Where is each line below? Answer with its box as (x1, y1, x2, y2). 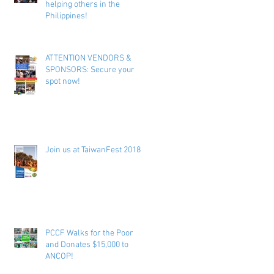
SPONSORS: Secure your (45, 64, 135, 75)
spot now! (45, 76, 80, 87)
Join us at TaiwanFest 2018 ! (45, 144, 145, 155)
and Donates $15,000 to (45, 239, 128, 250)
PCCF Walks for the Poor (45, 228, 133, 239)
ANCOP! (45, 251, 73, 262)
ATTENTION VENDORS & (45, 53, 131, 64)
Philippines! (45, 10, 87, 21)
